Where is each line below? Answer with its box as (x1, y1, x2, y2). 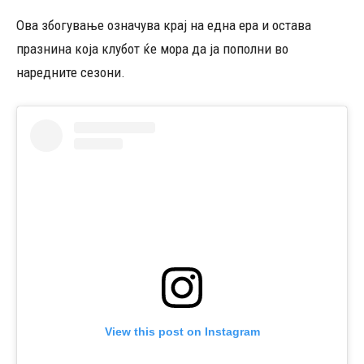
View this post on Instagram (104, 325, 260, 339)
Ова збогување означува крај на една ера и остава (16, 17, 311, 33)
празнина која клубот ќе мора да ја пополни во (16, 41, 288, 57)
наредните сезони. (16, 64, 125, 80)
